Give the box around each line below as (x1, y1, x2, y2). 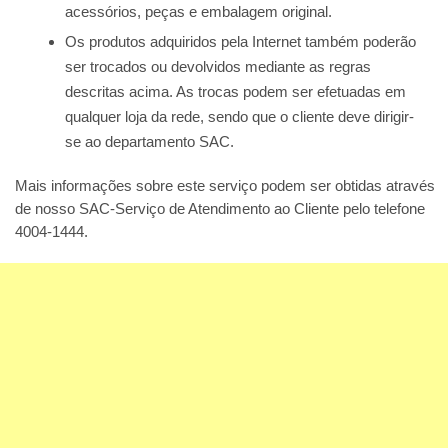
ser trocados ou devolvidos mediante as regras (65, 58, 371, 75)
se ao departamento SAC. (65, 133, 234, 150)
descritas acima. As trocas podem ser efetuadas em (65, 83, 406, 100)
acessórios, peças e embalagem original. (65, 3, 332, 20)
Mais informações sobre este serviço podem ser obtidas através (15, 177, 435, 194)
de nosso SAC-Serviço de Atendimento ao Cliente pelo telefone (15, 200, 425, 217)
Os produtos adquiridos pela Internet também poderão (65, 33, 416, 50)
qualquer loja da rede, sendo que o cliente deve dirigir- (65, 108, 414, 125)
